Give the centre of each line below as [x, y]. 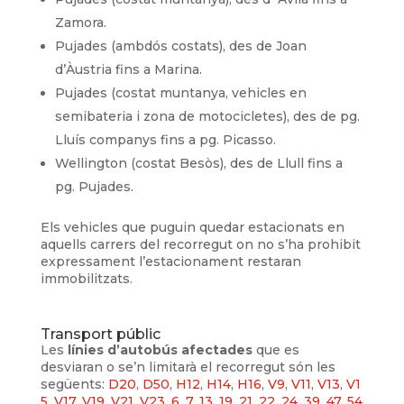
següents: [74, 384]
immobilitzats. [86, 278]
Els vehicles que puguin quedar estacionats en [192, 227]
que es [277, 349]
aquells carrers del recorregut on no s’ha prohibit [200, 244]
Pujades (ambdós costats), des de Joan [180, 46]
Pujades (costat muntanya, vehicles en [180, 92]
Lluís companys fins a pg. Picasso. [165, 139]
